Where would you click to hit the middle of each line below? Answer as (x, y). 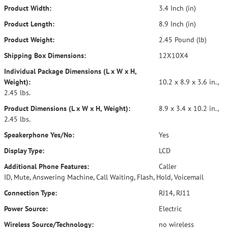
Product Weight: (29, 40)
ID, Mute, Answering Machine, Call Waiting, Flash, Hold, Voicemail (104, 177)
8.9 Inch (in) (176, 24)
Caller (167, 166)
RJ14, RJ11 (174, 193)
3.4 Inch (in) (176, 8)
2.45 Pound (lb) (182, 40)
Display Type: (24, 151)
